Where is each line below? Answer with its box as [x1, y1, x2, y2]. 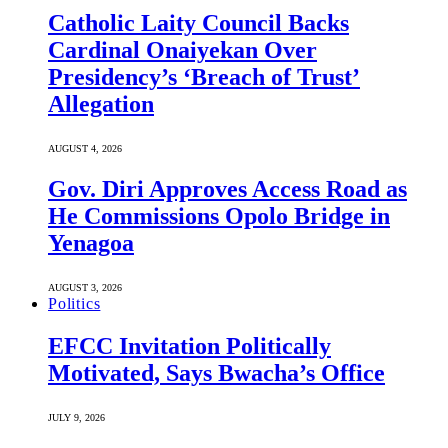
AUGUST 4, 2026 [48, 143, 122, 155]
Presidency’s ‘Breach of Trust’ [48, 64, 360, 91]
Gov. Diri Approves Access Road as [48, 176, 407, 203]
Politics [48, 295, 101, 313]
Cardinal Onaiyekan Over [48, 37, 317, 64]
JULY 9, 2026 [48, 411, 105, 423]
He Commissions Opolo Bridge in [48, 203, 390, 230]
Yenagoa [48, 230, 134, 257]
